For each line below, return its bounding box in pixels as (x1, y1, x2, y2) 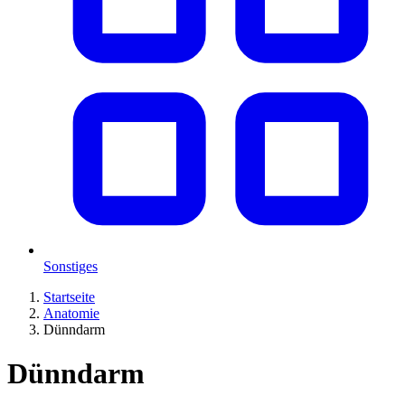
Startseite (43, 289, 95, 305)
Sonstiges (43, 259, 98, 274)
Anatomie (43, 306, 99, 321)
